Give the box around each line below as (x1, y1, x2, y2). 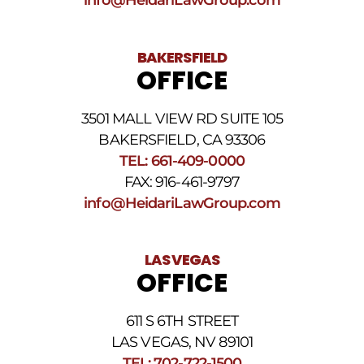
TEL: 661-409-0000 (119, 151, 245, 169)
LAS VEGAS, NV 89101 (111, 333, 253, 351)
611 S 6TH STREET (125, 312, 239, 330)
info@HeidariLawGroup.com (84, 193, 280, 211)
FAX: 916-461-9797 (123, 172, 240, 190)
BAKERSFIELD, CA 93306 (98, 130, 266, 148)
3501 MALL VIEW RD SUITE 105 (80, 109, 284, 127)
